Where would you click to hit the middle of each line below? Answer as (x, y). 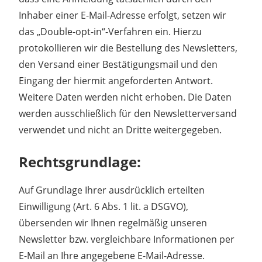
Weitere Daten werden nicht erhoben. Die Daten (125, 97)
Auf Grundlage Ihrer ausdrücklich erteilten (112, 190)
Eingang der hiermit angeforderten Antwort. (116, 80)
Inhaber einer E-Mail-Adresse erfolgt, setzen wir (123, 15)
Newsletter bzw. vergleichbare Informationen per (127, 239)
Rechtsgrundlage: (80, 161)
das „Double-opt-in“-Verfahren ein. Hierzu (110, 31)
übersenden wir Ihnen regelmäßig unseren (113, 223)
